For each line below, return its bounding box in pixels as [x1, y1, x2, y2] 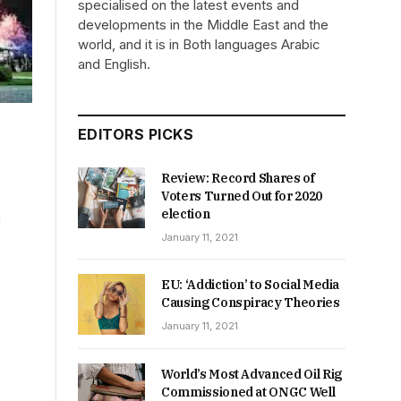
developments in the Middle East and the [78, 16, 328, 33]
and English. [78, 55, 150, 73]
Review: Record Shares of [161, 170, 315, 186]
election [161, 206, 210, 222]
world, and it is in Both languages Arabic [78, 36, 320, 53]
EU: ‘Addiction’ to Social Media [161, 277, 340, 293]
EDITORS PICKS [78, 125, 194, 143]
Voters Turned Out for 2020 [161, 188, 322, 204]
